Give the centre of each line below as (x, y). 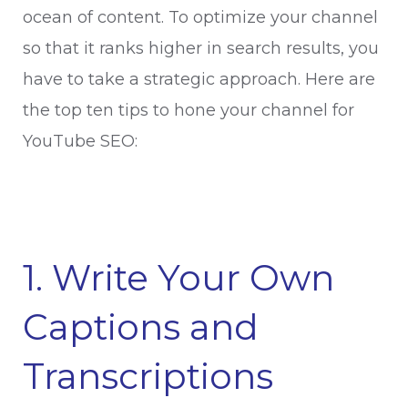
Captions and (141, 327)
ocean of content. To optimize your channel (200, 17)
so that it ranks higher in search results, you (201, 48)
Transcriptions (148, 376)
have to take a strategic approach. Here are (199, 79)
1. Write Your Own (178, 278)
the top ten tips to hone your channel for (189, 110)
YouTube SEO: (80, 141)
